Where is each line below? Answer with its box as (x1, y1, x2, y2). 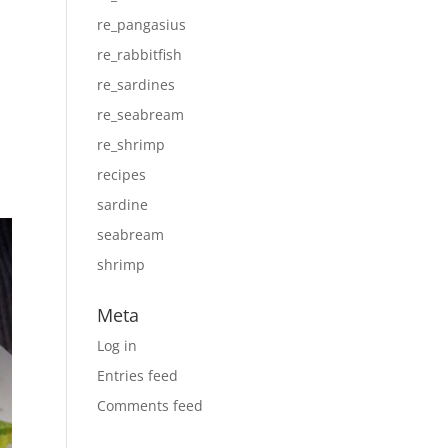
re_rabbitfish (96, 45, 182, 64)
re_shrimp (96, 135, 165, 154)
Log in (96, 336, 137, 355)
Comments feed (96, 396, 203, 415)
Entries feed (96, 366, 178, 385)
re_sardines (96, 75, 175, 94)
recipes (96, 165, 146, 184)
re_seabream (96, 105, 184, 124)
